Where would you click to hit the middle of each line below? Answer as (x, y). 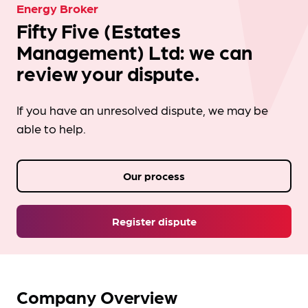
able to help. (51, 128)
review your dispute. (108, 73)
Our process (154, 176)
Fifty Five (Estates (99, 30)
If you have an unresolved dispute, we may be (142, 110)
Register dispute (154, 221)
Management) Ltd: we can (134, 52)
